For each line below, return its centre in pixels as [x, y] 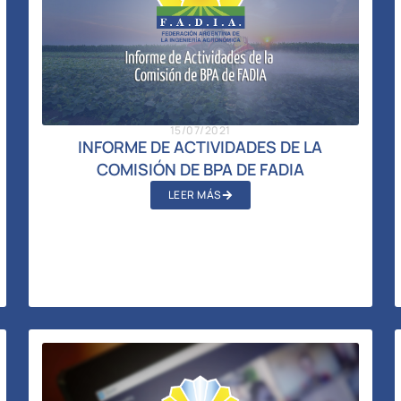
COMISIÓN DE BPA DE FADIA [200, 169]
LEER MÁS [195, 194]
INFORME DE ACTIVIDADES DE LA [200, 146]
